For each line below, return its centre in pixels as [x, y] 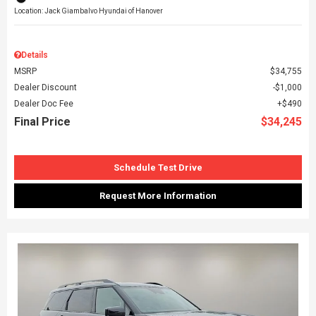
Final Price [42, 122]
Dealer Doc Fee [44, 104]
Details [35, 55]
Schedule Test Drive [158, 168]
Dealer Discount [45, 88]
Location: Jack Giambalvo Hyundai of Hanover [89, 11]
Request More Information [158, 196]
